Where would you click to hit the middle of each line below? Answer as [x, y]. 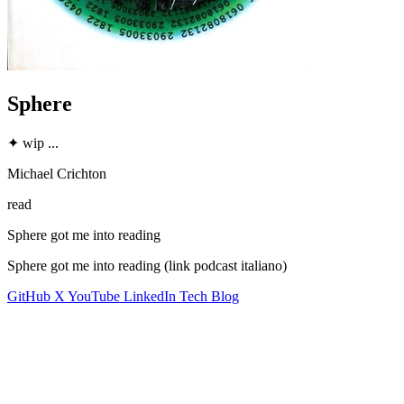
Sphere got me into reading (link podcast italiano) [147, 265]
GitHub [31, 296]
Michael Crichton [57, 173]
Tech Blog [209, 296]
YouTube [96, 296]
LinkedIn [151, 296]
